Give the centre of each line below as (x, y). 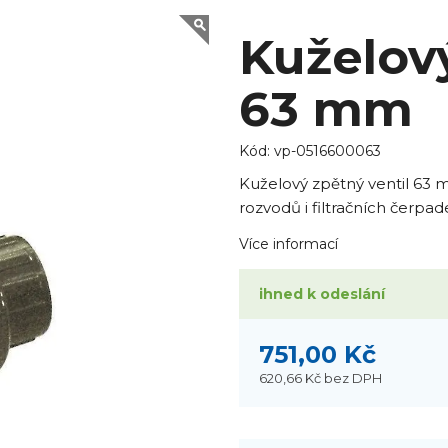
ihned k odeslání (321, 294)
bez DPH (352, 377)
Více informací (288, 244)
